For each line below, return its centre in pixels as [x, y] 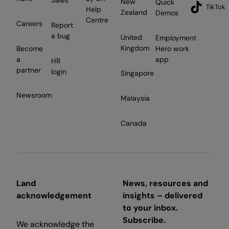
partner [29, 70]
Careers [29, 23]
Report [62, 25]
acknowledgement [54, 195]
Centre [97, 20]
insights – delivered [163, 195]
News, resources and [165, 183]
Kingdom [135, 48]
